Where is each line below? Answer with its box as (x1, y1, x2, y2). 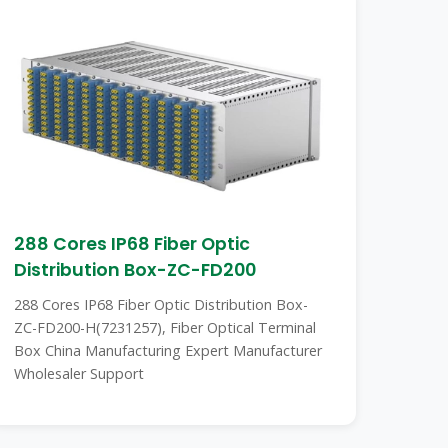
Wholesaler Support (14, 364, 145, 383)
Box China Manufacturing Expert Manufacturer (14, 341, 323, 360)
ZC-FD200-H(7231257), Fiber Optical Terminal (14, 318, 317, 337)
